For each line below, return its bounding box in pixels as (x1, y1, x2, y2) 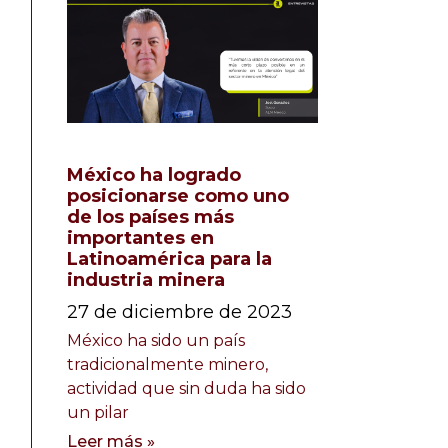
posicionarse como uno (66, 184, 289, 207)
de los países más (66, 205, 234, 228)
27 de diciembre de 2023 (66, 300, 292, 323)
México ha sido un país (66, 330, 245, 350)
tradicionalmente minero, (66, 354, 268, 374)
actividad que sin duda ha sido (66, 378, 306, 398)
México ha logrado (66, 163, 241, 186)
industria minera (66, 268, 225, 291)
